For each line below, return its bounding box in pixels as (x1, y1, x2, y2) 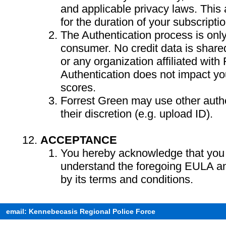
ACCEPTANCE (40, 134, 117, 146)
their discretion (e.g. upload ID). (61, 107, 213, 120)
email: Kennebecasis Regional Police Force (6, 207, 155, 215)
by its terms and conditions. (61, 173, 193, 186)
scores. (61, 81, 96, 94)
